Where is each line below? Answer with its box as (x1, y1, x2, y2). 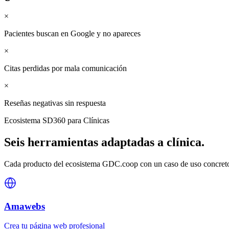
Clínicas (83, 116, 109, 125)
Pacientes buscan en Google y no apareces (4, 29, 141, 38)
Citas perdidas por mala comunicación (4, 64, 127, 73)
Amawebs (4, 200, 45, 212)
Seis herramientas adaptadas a (4, 135, 167, 149)
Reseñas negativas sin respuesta (4, 99, 106, 108)
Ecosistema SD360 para (4, 116, 83, 125)
